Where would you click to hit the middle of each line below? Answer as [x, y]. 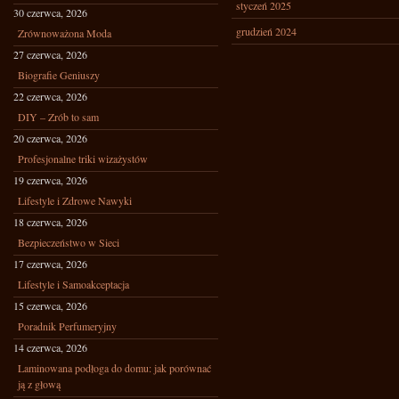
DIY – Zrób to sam [58, 117]
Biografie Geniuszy [59, 75]
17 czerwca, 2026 [50, 264]
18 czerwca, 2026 [50, 222]
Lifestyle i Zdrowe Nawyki [75, 200]
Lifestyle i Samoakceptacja [73, 284]
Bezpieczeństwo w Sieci [69, 242]
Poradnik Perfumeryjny [67, 326]
